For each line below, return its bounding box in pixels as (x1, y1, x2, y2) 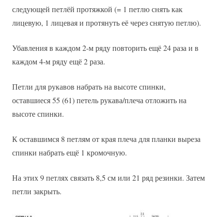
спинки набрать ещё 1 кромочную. (12, 147, 127, 157)
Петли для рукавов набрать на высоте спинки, (12, 81, 166, 92)
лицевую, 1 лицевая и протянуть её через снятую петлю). (12, 17, 201, 28)
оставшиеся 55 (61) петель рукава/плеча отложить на (12, 94, 186, 105)
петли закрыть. (12, 186, 62, 196)
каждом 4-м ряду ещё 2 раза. (12, 56, 105, 66)
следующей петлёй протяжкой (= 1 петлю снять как (12, 3, 183, 14)
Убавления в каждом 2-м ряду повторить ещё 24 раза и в (12, 42, 199, 53)
